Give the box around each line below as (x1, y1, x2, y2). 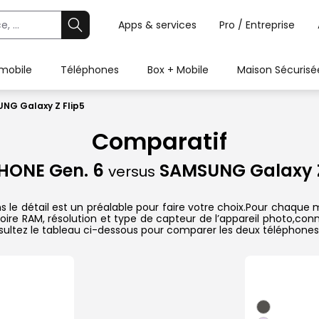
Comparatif (92, 125, 227, 158)
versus (108, 162, 155, 182)
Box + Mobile (147, 63, 209, 77)
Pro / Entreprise (219, 18, 295, 32)
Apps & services (118, 18, 197, 32)
